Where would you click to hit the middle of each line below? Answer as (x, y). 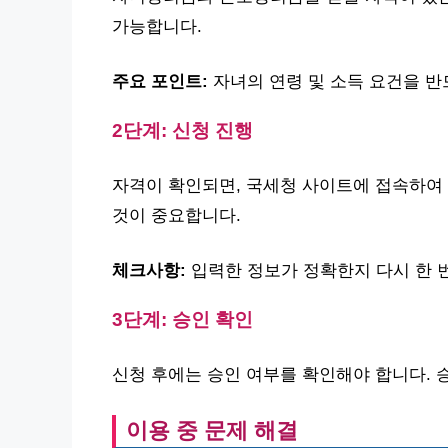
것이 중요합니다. (176, 215)
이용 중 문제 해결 (212, 430)
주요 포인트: (160, 81)
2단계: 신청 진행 (182, 130)
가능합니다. (157, 26)
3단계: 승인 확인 (182, 319)
